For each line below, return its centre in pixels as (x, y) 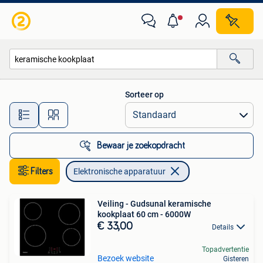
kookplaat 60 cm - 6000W (144, 214)
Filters (42, 171)
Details (223, 227)
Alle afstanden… (124, 109)
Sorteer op (144, 95)
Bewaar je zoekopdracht (141, 146)
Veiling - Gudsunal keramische (154, 204)
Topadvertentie (225, 250)
